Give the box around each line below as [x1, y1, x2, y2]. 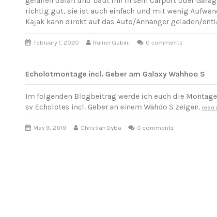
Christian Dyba [80, 124, 121, 131]
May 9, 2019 [33, 124, 66, 131]
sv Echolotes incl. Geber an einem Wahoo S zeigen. [25, 102, 202, 112]
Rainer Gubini [93, 38, 130, 46]
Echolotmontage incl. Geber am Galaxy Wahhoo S [25, 69, 205, 78]
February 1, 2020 [33, 38, 79, 46]
